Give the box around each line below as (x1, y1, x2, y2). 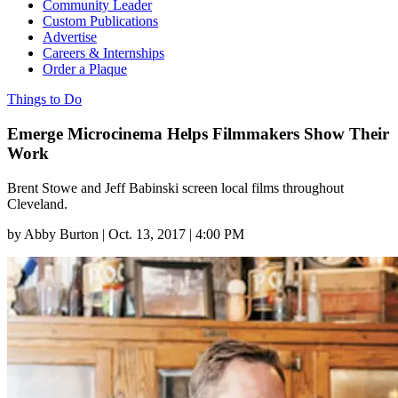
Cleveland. (7, 195, 68, 211)
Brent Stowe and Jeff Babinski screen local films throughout (7, 179, 344, 195)
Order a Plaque (43, 61, 127, 77)
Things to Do (7, 92, 82, 107)
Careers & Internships (43, 45, 164, 61)
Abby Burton (24, 226, 99, 242)
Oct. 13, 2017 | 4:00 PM (108, 226, 244, 242)
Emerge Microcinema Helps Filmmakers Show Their (7, 123, 389, 143)
